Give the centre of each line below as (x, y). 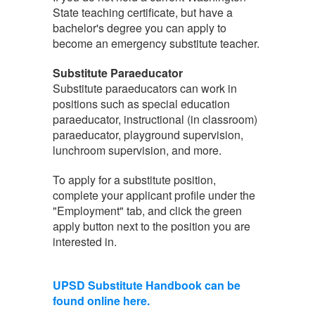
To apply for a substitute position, (134, 180)
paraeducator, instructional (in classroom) (155, 119)
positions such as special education (141, 104)
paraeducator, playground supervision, (148, 135)
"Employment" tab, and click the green (147, 211)
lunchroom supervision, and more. (139, 150)
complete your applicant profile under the (154, 195)
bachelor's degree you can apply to (140, 28)
